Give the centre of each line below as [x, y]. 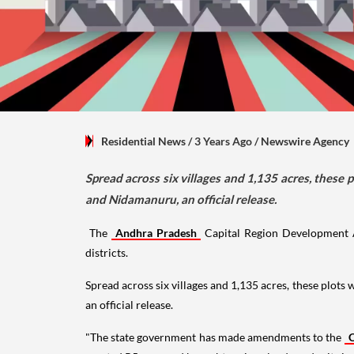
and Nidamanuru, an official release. [181, 199]
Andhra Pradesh [156, 232]
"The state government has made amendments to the [215, 337]
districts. [108, 252]
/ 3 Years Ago [220, 141]
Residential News [143, 141]
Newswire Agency [305, 141]
